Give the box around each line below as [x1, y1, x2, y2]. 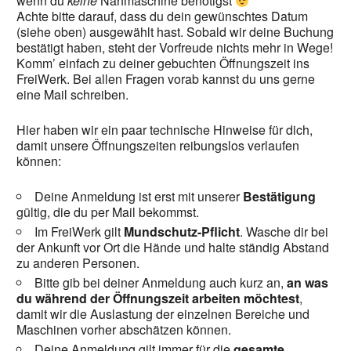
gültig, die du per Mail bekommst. [16, 202, 200, 221]
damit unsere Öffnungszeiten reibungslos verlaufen [16, 136, 300, 154]
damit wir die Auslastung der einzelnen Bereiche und [16, 304, 310, 323]
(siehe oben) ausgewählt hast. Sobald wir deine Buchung [16, 22, 335, 41]
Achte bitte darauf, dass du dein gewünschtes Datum [16, 6, 309, 25]
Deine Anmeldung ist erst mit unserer [34, 186, 244, 205]
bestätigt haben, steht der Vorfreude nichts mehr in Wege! [16, 38, 334, 56]
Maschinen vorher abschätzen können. [16, 320, 232, 338]
